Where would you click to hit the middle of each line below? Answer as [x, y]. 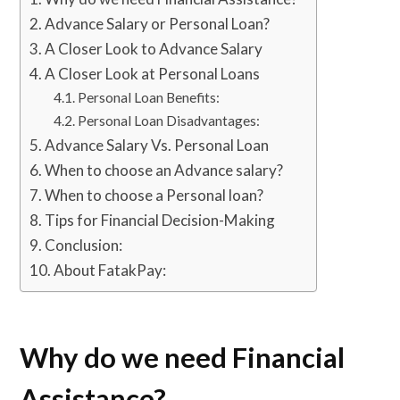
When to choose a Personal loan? [154, 195]
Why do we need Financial [182, 358]
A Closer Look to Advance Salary [155, 48]
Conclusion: [84, 245]
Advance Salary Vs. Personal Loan [157, 145]
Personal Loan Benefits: [150, 97]
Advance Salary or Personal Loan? [158, 23]
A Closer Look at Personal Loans [154, 73]
